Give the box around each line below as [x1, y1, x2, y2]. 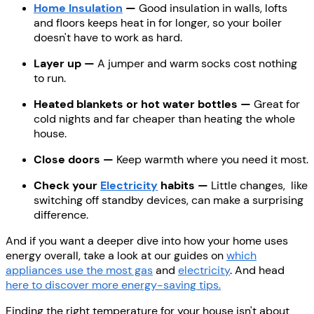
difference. [34, 207, 88, 222]
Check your [34, 177, 100, 193]
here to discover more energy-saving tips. [6, 277, 221, 292]
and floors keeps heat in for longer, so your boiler [34, 15, 282, 30]
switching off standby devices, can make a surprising [34, 192, 303, 207]
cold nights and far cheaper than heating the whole [34, 111, 295, 126]
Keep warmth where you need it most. [116, 151, 308, 167]
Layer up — [34, 55, 95, 71]
